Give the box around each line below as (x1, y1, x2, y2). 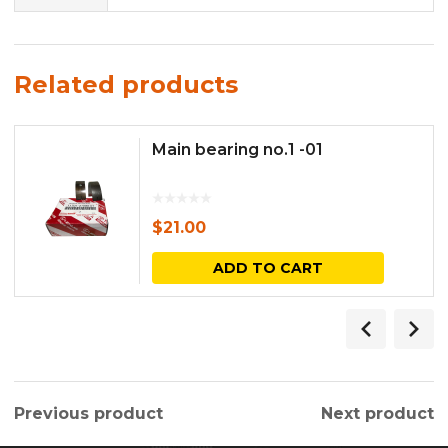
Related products (14, 69, 238, 99)
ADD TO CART (213, 258, 323, 277)
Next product (321, 403, 434, 423)
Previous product (14, 403, 163, 423)
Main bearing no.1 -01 (152, 139, 323, 159)
